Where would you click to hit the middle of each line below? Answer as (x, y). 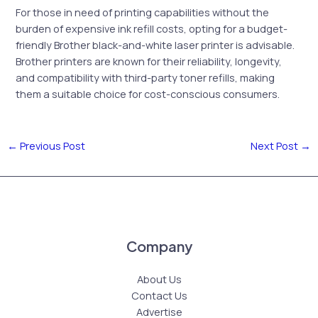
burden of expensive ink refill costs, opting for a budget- (152, 28)
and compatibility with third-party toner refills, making (146, 77)
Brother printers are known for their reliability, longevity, (149, 61)
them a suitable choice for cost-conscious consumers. (148, 93)
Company (159, 246)
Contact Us (159, 295)
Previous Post (51, 145)
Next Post (276, 145)
